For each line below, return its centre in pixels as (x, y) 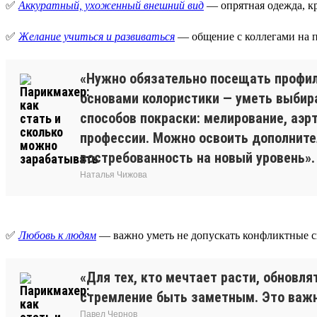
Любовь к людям (57, 235)
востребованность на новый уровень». (197, 157)
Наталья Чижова (114, 174)
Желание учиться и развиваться (97, 36)
